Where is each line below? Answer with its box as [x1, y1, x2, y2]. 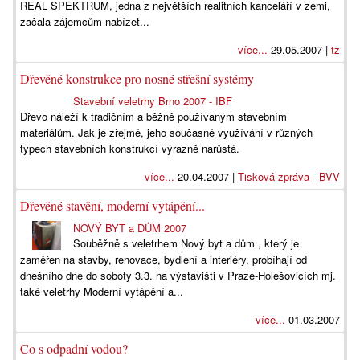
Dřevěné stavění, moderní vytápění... [20, 197, 205, 214]
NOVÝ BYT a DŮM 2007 [73, 220, 187, 235]
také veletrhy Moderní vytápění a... [20, 284, 183, 299]
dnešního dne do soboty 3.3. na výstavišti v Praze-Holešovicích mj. [20, 268, 336, 283]
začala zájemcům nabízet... [20, 14, 149, 29]
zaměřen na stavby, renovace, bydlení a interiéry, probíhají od [20, 252, 307, 267]
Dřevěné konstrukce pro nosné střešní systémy [20, 70, 254, 87]
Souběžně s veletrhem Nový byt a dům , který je [73, 235, 300, 251]
